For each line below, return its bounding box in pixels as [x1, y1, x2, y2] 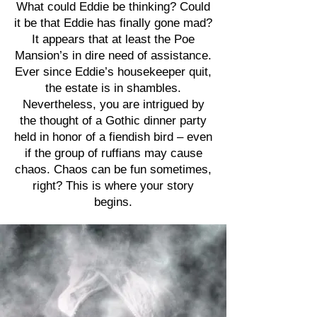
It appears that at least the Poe [32, 33, 195, 46]
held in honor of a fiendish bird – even [14, 130, 212, 144]
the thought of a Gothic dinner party [20, 114, 207, 127]
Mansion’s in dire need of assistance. [15, 49, 212, 62]
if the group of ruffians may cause [24, 146, 202, 160]
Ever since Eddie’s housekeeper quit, [15, 65, 212, 79]
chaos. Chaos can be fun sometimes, [15, 163, 212, 176]
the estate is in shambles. [45, 81, 181, 95]
